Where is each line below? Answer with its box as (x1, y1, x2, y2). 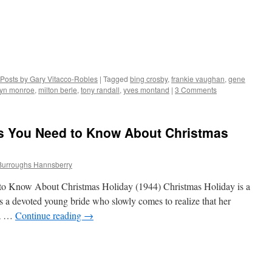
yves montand (123, 84, 169, 95)
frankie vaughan (171, 73, 225, 84)
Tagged (103, 73, 128, 84)
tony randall (81, 84, 120, 95)
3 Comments (175, 84, 217, 95)
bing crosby (130, 73, 168, 84)
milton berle (38, 84, 77, 95)
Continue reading (15, 208, 84, 222)
